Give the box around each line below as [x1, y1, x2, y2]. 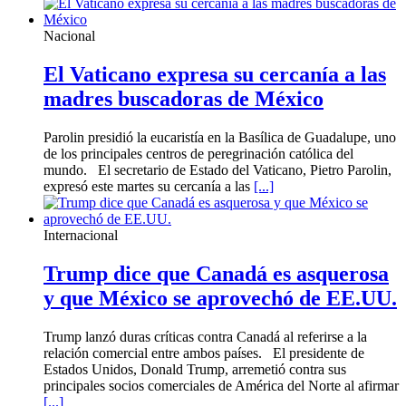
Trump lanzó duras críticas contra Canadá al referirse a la [43, 328, 367, 344]
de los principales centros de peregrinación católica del [43, 145, 353, 161]
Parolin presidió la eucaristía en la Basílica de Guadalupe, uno [43, 129, 396, 145]
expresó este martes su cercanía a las [43, 178, 254, 194]
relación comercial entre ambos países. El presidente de [43, 344, 364, 361]
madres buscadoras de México [43, 86, 324, 111]
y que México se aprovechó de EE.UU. [43, 285, 397, 310]
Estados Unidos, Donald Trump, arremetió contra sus [43, 361, 346, 377]
